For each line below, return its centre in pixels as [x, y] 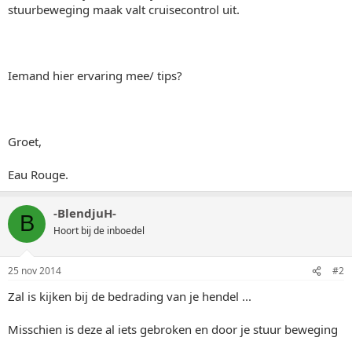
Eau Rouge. [38, 174]
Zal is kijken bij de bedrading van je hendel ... [130, 296]
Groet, [25, 141]
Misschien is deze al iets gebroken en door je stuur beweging [173, 329]
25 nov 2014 [35, 271]
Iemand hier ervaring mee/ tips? [95, 75]
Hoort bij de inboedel [99, 230]
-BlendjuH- [85, 213]
